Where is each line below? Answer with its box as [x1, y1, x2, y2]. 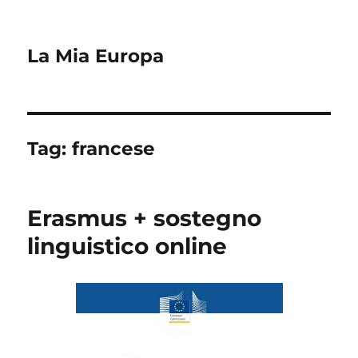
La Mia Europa [27, 45, 165, 67]
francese [72, 137, 156, 160]
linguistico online [27, 233, 228, 260]
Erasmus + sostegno [27, 205, 262, 232]
